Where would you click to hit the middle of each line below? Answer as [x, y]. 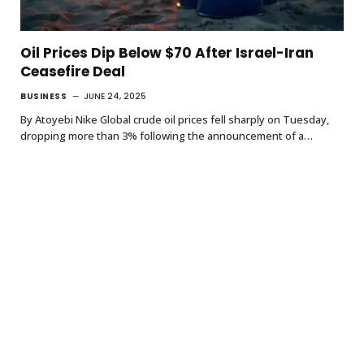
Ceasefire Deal [73, 71]
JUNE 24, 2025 [115, 96]
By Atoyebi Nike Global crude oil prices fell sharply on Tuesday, [175, 119]
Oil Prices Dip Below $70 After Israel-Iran [167, 52]
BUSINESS [43, 96]
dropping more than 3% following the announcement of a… [167, 135]
